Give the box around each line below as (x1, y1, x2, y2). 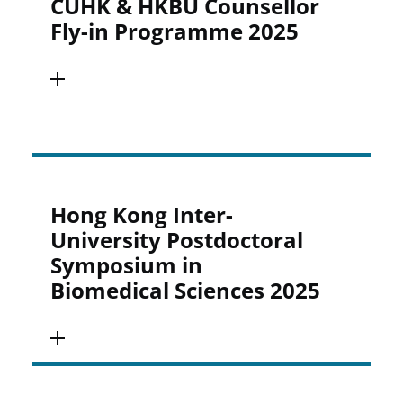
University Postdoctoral (50, 225, 304, 255)
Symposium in (50, 250, 203, 280)
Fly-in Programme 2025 (50, 16, 300, 46)
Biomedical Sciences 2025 (50, 275, 321, 305)
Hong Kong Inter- (50, 200, 234, 229)
